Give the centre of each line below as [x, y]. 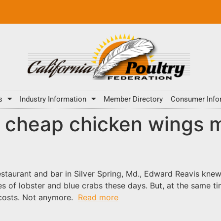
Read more [98, 197]
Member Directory [133, 99]
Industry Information [53, 99]
